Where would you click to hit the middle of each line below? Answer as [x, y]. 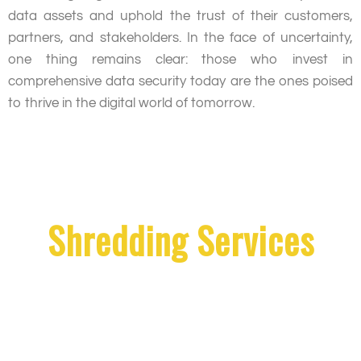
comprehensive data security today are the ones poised [180, 81]
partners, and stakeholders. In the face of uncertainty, [180, 37]
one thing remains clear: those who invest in [180, 59]
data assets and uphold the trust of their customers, [180, 16]
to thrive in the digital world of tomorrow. [131, 103]
